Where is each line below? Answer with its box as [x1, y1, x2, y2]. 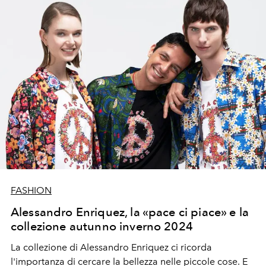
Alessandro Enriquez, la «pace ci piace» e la [11, 204, 249, 219]
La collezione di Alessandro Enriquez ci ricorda [11, 241, 212, 253]
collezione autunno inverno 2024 [11, 218, 193, 233]
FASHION [11, 184, 52, 196]
